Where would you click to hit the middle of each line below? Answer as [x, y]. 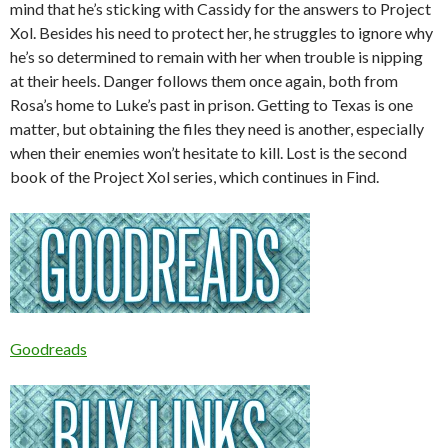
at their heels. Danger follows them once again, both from [204, 80]
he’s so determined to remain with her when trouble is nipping [216, 56]
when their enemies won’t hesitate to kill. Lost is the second [208, 152]
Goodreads [48, 348]
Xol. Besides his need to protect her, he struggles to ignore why [221, 32]
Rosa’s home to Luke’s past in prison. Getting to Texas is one [211, 104]
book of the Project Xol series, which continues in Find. [194, 176]
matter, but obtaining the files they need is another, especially [217, 128]
